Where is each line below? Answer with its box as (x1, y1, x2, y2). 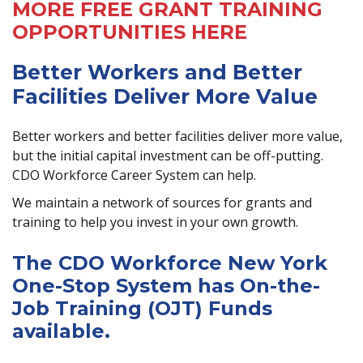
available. (12, 319, 110, 343)
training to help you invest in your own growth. (12, 213, 298, 231)
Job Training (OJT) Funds (12, 297, 272, 320)
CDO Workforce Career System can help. (12, 166, 256, 184)
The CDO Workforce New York (12, 251, 327, 275)
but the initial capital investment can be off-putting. (12, 147, 323, 164)
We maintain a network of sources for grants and (12, 194, 312, 211)
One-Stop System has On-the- (12, 274, 320, 297)
